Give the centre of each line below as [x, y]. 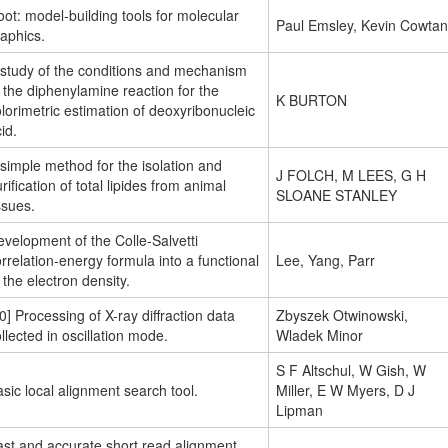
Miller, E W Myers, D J [345, 390]
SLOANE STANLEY [336, 195]
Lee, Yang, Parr [325, 260]
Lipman [299, 410]
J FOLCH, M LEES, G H [351, 175]
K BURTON [311, 100]
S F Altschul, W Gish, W [351, 370]
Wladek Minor [319, 335]
